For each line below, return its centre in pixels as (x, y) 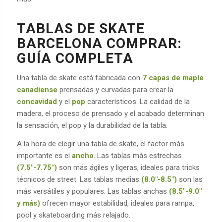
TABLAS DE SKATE (81, 28)
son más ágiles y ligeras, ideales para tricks (128, 167)
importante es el (44, 156)
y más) (28, 203)
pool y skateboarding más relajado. (73, 215)
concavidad (37, 102)
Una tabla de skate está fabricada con (79, 78)
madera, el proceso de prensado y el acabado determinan (110, 114)
